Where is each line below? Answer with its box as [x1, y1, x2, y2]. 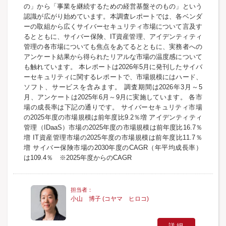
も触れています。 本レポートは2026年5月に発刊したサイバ [24, 63, 202, 71]
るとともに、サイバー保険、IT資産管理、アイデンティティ [24, 32, 202, 40]
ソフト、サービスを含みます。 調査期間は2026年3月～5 [24, 83, 202, 91]
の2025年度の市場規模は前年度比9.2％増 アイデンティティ [24, 113, 202, 121]
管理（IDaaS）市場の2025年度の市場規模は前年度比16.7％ [24, 123, 202, 131]
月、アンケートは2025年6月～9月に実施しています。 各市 [24, 93, 202, 101]
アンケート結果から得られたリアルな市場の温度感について [24, 52, 202, 61]
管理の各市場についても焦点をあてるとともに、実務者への [24, 42, 202, 50]
